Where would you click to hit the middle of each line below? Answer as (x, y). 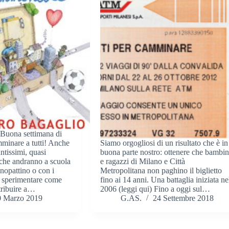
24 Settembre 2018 (184, 198)
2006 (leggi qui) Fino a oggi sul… (155, 189)
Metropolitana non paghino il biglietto (161, 171)
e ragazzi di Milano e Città (143, 162)
